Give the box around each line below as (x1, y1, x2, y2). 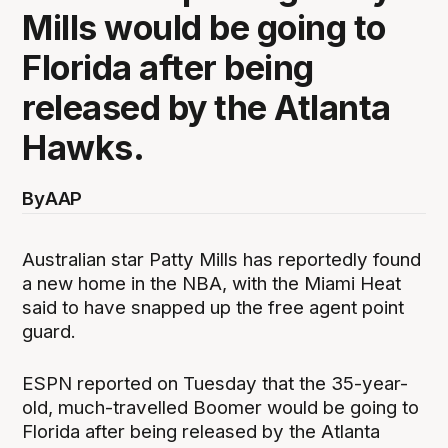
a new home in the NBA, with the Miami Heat (22, 271, 402, 295)
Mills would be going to (22, 6, 386, 48)
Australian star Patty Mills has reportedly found (22, 247, 422, 271)
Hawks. (22, 126, 145, 168)
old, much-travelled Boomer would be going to (22, 395, 420, 419)
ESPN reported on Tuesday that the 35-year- (22, 371, 409, 395)
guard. (22, 319, 77, 343)
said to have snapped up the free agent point (22, 295, 405, 319)
